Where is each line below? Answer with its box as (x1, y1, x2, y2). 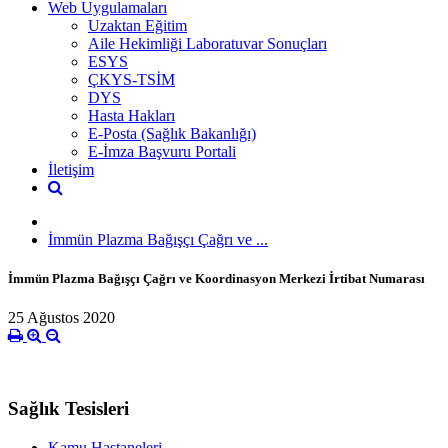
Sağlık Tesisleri (8, 397, 129, 419)
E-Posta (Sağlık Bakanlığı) (88, 124, 256, 142)
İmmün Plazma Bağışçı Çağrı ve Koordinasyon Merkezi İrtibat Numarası (8, 270, 425, 286)
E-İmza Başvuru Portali (88, 142, 236, 160)
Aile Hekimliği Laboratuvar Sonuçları (88, 34, 327, 52)
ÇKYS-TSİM (88, 70, 175, 88)
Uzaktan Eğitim (88, 16, 187, 34)
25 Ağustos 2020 (8, 309, 115, 327)
